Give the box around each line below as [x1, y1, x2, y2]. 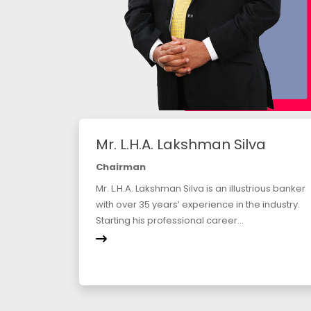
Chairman [96, 160, 146, 174]
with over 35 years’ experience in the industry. [96, 198, 300, 212]
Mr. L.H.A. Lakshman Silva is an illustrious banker [96, 182, 305, 196]
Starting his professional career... [96, 214, 244, 228]
